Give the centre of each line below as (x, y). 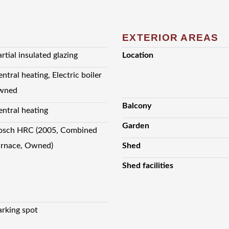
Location (138, 55)
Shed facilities (147, 166)
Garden (135, 126)
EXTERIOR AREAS (170, 37)
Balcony (136, 106)
